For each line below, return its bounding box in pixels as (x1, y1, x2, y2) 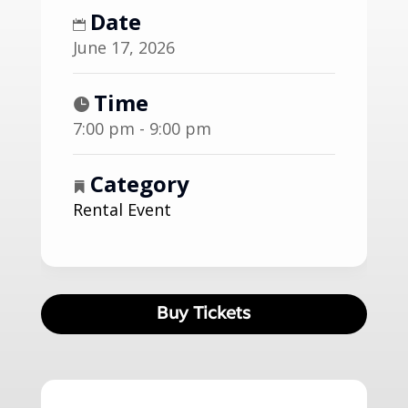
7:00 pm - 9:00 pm (72, 117, 211, 140)
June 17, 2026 (72, 36, 175, 59)
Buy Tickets (157, 303, 251, 325)
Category (89, 168, 189, 199)
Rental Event (72, 199, 171, 221)
